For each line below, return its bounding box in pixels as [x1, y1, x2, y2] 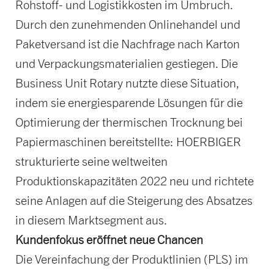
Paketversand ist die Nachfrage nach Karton [15, 36, 240, 51]
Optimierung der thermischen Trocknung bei [15, 114, 243, 129]
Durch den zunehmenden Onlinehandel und [15, 17, 240, 31]
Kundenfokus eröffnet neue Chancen [15, 232, 203, 246]
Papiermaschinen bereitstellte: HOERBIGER [15, 134, 241, 149]
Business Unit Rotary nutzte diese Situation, [15, 75, 239, 90]
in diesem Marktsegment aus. [15, 212, 168, 227]
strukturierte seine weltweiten [15, 154, 168, 168]
